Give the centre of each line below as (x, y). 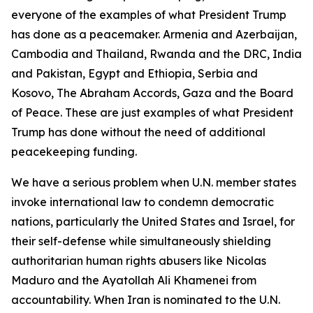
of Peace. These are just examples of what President (152, 112)
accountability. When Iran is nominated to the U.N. (146, 300)
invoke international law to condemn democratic (143, 202)
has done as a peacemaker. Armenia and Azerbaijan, (154, 34)
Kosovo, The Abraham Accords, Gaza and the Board (152, 93)
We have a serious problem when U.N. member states (154, 182)
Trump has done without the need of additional (138, 132)
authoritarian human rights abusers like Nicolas (139, 261)
